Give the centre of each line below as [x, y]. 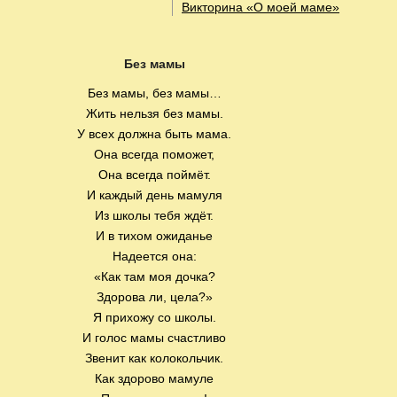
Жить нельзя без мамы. [154, 113]
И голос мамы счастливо [154, 338]
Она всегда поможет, [154, 154]
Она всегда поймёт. [154, 175]
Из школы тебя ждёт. [154, 215]
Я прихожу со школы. [154, 317]
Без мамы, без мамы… [154, 93]
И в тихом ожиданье [154, 236]
